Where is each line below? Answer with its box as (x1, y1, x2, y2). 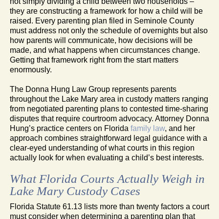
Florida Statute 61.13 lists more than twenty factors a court (10, 202, 209, 211)
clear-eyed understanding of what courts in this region (10, 143, 195, 152)
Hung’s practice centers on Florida (10, 124, 131, 132)
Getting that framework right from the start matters (10, 55, 178, 64)
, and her (165, 124, 195, 132)
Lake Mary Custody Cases (10, 184, 140, 197)
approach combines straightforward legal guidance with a (10, 133, 207, 142)
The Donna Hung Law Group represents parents (10, 85, 176, 93)
